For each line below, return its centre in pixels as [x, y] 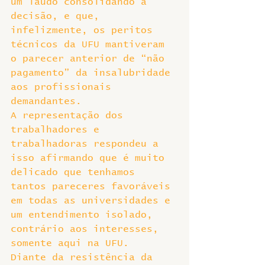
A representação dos [70, 115]
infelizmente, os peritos [85, 30]
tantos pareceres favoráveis [93, 186]
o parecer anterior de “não [91, 59]
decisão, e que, [58, 16]
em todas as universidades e [93, 201]
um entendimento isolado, [85, 215]
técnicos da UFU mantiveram [91, 44]
